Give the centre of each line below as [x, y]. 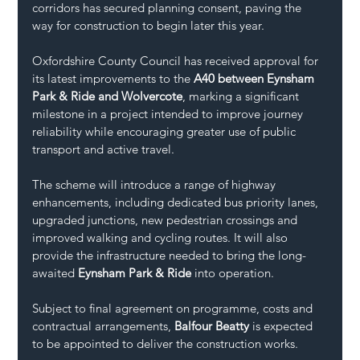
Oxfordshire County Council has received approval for [177, 60]
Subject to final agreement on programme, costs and [174, 308]
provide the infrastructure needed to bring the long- [170, 255]
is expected [283, 325]
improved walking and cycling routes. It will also [162, 237]
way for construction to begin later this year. [149, 25]
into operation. [233, 272]
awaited [55, 272]
